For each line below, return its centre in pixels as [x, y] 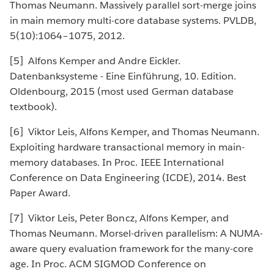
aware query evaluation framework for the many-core [131, 249]
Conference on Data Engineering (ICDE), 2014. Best [128, 178]
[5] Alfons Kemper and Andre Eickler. [95, 61]
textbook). [38, 107]
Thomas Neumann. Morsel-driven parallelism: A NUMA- [136, 234]
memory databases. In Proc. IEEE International [117, 163]
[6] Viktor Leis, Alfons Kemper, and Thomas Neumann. [135, 132]
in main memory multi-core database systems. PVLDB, [133, 21]
